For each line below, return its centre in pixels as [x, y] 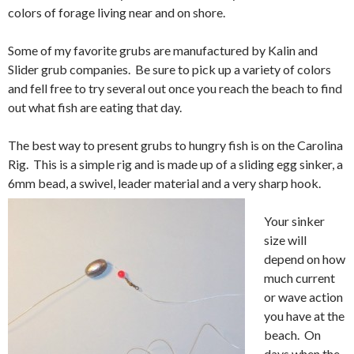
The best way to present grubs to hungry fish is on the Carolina [175, 145]
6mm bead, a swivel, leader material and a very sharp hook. [164, 183]
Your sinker [294, 220]
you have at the [304, 315]
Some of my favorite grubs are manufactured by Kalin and [163, 50]
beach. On [292, 334]
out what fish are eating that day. [95, 107]
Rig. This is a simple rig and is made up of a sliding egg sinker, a [175, 164]
